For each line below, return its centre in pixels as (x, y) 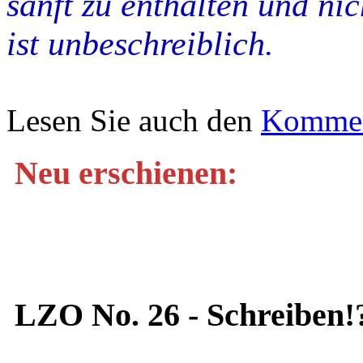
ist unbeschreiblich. (140, 44)
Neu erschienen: (126, 173)
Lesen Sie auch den (134, 121)
